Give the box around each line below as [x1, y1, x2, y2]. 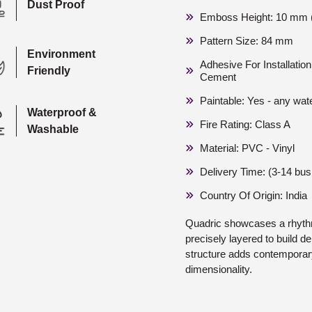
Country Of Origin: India [200, 189, 307, 201]
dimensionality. [185, 263, 252, 275]
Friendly [27, 64, 71, 77]
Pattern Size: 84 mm [200, 35, 293, 47]
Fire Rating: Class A [200, 118, 290, 130]
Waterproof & [27, 106, 97, 118]
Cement [200, 71, 236, 83]
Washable [27, 123, 79, 135]
